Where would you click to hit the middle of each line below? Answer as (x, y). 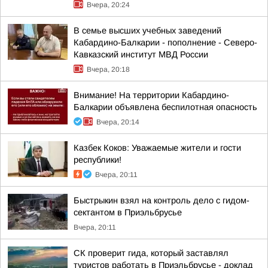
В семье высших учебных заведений (147, 31)
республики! (98, 160)
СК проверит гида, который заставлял (151, 253)
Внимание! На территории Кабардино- (151, 95)
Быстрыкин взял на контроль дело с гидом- (162, 200)
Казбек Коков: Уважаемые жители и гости (157, 148)
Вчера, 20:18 (108, 69)
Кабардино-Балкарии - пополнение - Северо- (165, 42)
